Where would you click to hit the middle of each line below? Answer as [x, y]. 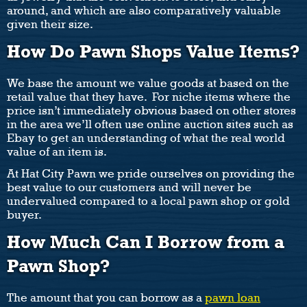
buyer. [24, 215]
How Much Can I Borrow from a [146, 242]
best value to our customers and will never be [129, 188]
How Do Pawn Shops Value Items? [153, 52]
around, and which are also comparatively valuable [144, 11]
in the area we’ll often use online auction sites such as [150, 125]
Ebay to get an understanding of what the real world [146, 138]
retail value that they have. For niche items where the [149, 97]
